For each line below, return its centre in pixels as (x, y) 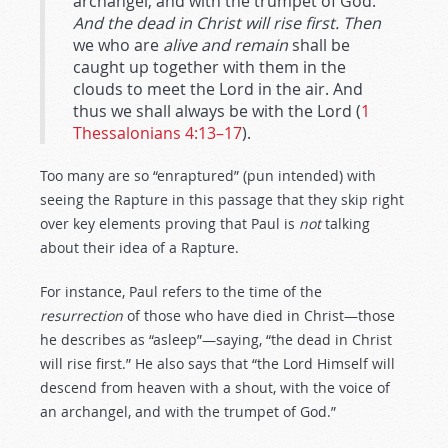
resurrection (81, 315)
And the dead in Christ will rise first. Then (227, 23)
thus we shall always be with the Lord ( (217, 111)
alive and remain (225, 45)
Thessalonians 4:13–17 (157, 133)
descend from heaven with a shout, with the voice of (215, 387)
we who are (118, 45)
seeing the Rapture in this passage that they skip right (222, 199)
